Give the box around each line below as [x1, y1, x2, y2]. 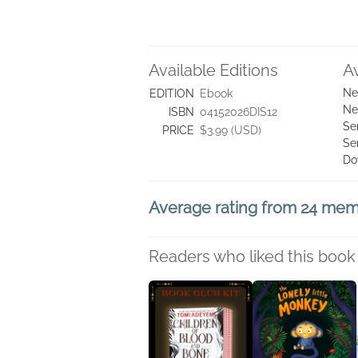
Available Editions [149, 61, 278, 80]
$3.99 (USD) [200, 124, 261, 137]
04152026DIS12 [200, 105, 277, 118]
